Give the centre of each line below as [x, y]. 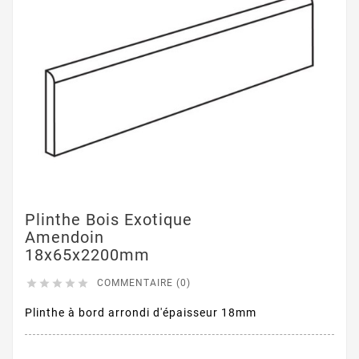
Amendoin [65, 238]
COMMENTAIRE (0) [144, 283]
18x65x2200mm [87, 255]
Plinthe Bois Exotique [109, 220]
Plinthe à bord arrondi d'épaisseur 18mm [141, 313]
